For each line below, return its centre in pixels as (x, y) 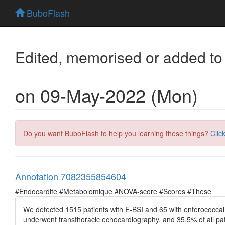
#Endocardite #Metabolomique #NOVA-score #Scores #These (113, 191)
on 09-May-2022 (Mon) (106, 95)
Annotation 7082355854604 (71, 176)
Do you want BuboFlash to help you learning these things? (117, 133)
